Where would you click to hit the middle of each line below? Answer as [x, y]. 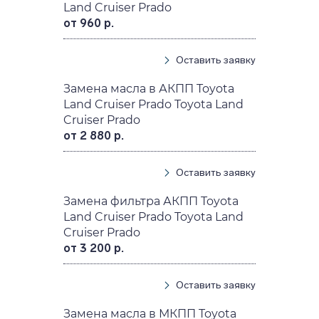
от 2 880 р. [94, 135]
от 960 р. [89, 23]
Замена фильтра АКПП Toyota [151, 201]
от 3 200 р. [94, 248]
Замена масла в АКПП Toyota [149, 88]
